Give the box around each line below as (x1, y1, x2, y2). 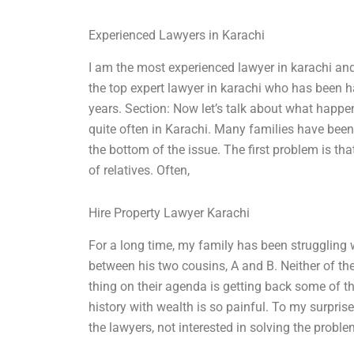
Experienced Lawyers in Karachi (88, 28, 265, 43)
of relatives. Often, (88, 163, 190, 179)
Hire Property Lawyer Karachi (88, 205, 250, 221)
